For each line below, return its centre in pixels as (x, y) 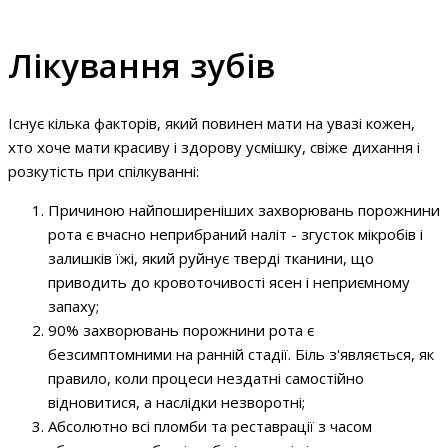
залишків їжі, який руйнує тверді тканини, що (211, 257)
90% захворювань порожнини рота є (181, 329)
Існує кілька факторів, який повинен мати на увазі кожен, (211, 122)
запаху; (73, 305)
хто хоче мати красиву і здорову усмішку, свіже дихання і (214, 146)
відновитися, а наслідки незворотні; (176, 401)
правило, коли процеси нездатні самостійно (206, 377)
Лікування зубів (141, 65)
